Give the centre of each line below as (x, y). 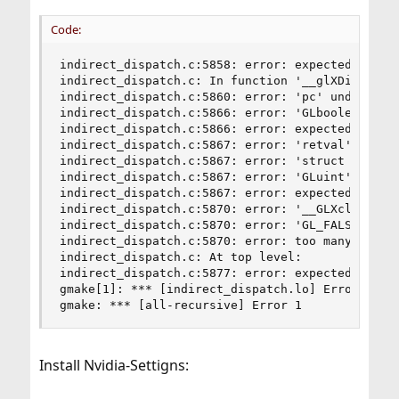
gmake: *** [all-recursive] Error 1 (180, 305)
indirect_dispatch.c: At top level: (180, 257)
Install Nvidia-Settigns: (114, 365)
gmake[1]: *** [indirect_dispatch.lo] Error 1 (216, 289)
